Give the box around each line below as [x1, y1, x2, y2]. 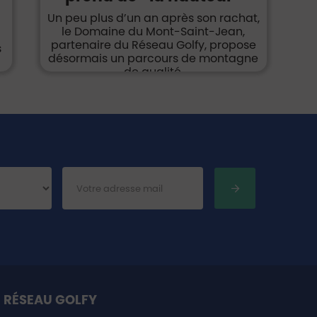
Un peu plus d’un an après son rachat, [47, 10, 260, 26]
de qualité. [123, 64, 183, 80]
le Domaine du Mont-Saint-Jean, [62, 23, 246, 40]
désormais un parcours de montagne [48, 50, 259, 67]
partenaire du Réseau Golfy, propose [50, 37, 256, 53]
